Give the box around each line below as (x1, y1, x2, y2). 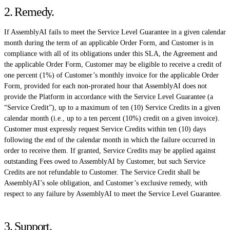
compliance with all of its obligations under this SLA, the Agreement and (4, 49, 217, 57)
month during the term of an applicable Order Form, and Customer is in (4, 39, 214, 47)
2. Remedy (4, 5, 52, 18)
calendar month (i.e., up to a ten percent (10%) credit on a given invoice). (4, 114, 220, 122)
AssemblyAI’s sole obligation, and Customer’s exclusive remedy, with (4, 179, 207, 187)
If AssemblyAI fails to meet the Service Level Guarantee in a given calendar (4, 28, 226, 36)
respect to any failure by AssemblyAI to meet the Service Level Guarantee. (4, 189, 222, 198)
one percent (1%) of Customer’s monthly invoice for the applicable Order (4, 71, 219, 79)
